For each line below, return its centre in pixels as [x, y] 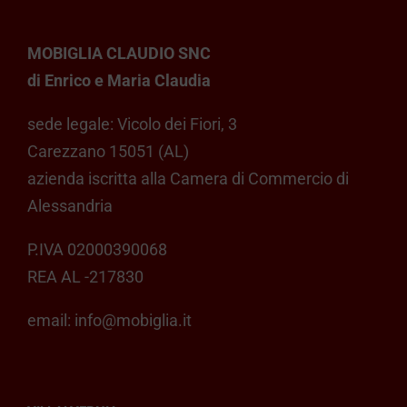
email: [50, 320]
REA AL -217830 [85, 276]
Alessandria [69, 205]
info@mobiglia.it [133, 320]
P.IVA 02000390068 [97, 249]
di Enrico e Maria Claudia [119, 80]
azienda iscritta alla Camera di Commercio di [188, 178]
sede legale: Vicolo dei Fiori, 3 [132, 124]
